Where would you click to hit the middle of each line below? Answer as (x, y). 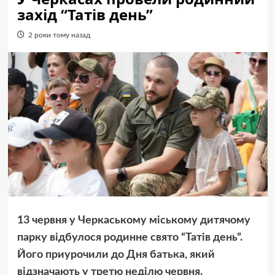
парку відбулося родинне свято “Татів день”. (130, 238)
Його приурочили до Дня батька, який (116, 255)
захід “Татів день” (85, 14)
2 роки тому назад (59, 35)
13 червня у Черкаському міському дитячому (134, 221)
